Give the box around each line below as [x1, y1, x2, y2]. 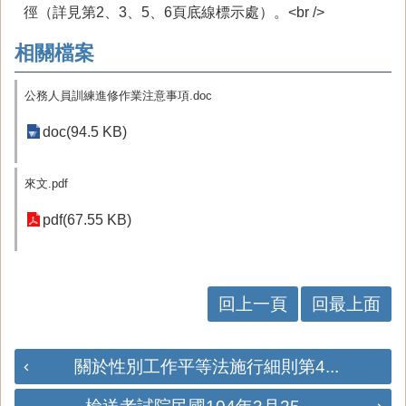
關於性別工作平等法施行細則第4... [74, 357, 339, 376]
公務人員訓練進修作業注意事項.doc [24, 89, 212, 102]
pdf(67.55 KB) [43, 212, 131, 227]
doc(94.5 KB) [43, 124, 127, 140]
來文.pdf [24, 177, 68, 190]
